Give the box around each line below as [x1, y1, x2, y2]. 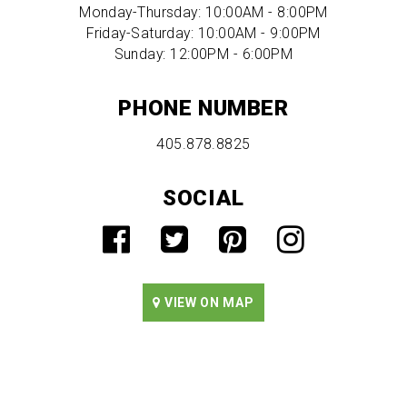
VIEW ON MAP [161, 295, 254, 311]
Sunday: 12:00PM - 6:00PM [114, 45, 293, 63]
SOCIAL [163, 184, 244, 211]
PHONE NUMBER [118, 94, 289, 121]
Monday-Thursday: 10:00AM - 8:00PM [79, 3, 328, 21]
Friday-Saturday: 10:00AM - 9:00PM [86, 24, 321, 42]
